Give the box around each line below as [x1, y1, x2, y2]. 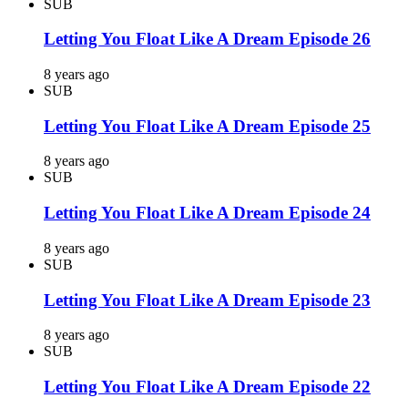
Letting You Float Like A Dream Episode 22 [44, 377, 371, 397]
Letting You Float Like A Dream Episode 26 [44, 29, 371, 49]
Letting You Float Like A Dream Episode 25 [44, 116, 371, 136]
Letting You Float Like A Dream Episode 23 [44, 290, 371, 310]
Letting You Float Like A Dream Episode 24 [44, 203, 371, 223]
